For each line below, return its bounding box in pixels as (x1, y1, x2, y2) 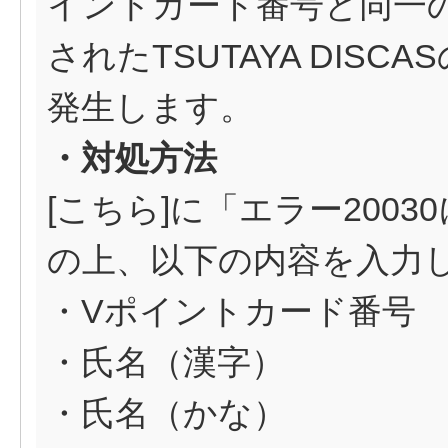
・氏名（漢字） (47, 343, 285, 381)
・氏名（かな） (47, 394, 287, 432)
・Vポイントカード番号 (47, 292, 416, 330)
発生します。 (47, 88, 254, 126)
